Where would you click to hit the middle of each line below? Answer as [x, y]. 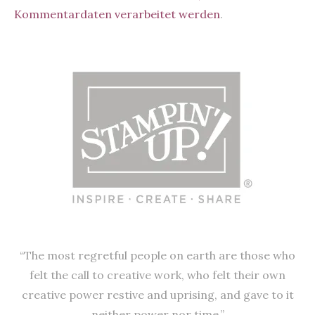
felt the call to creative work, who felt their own [157, 275]
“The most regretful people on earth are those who [157, 256]
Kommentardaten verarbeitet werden [117, 14]
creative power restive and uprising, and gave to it [157, 295]
